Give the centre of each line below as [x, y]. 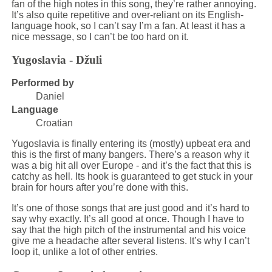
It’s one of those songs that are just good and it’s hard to [130, 208]
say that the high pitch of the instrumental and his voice [128, 230]
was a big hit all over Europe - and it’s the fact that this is [131, 166]
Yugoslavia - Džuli [56, 60]
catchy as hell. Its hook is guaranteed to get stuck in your [132, 177]
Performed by [42, 83]
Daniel [50, 97]
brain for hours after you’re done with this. [100, 188]
